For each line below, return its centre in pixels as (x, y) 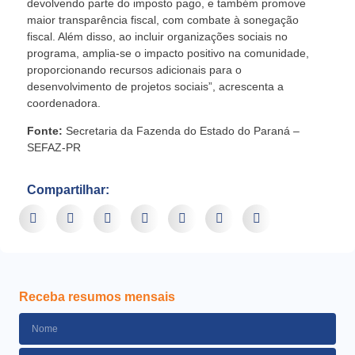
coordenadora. (64, 103)
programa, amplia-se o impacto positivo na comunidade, (168, 53)
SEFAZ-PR (54, 148)
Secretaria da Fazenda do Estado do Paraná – (181, 131)
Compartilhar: (68, 189)
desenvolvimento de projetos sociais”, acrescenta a (155, 86)
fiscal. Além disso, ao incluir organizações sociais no (157, 36)
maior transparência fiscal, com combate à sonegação (163, 19)
